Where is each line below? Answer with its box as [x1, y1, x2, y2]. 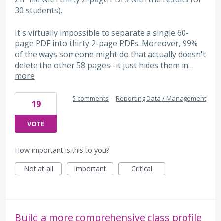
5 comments [73, 93, 109, 103]
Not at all [23, 163, 53, 173]
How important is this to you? [15, 145, 109, 155]
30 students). [15, 5, 62, 16]
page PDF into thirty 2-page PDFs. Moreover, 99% [15, 37, 198, 49]
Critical [131, 163, 152, 173]
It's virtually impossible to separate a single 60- [15, 27, 189, 38]
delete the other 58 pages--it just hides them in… [15, 59, 194, 71]
